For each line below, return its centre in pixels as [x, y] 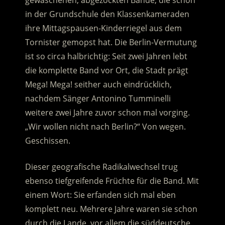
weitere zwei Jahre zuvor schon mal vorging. [107, 113]
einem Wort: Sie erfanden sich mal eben [100, 195]
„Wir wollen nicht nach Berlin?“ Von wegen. [105, 127]
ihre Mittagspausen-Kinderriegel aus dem [103, 28]
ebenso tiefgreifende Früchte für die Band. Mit [112, 181]
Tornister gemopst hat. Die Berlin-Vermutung [111, 42]
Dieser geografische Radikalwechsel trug [101, 167]
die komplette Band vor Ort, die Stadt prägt [106, 71]
